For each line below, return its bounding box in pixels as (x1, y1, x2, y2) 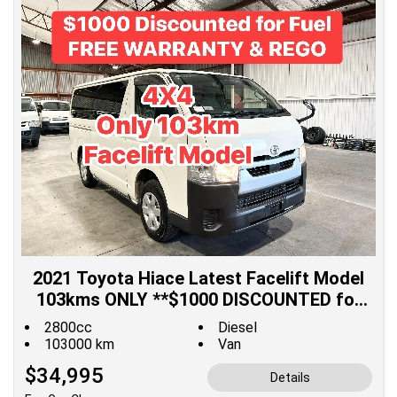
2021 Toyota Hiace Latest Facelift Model (33, 267, 364, 289)
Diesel (218, 318, 257, 336)
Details (269, 370, 310, 385)
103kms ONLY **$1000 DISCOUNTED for (35, 288, 362, 310)
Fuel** (174, 309, 223, 331)
